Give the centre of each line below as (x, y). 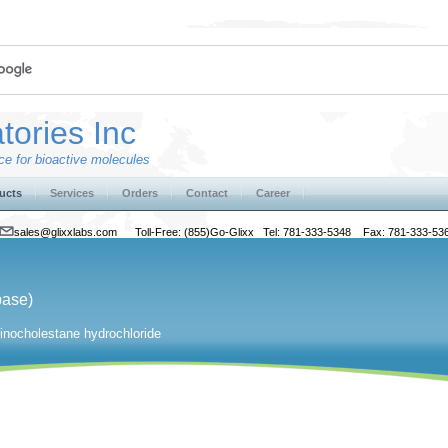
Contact (207, 193)
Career (273, 193)
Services (72, 193)
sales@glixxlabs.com (74, 232)
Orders (140, 193)
